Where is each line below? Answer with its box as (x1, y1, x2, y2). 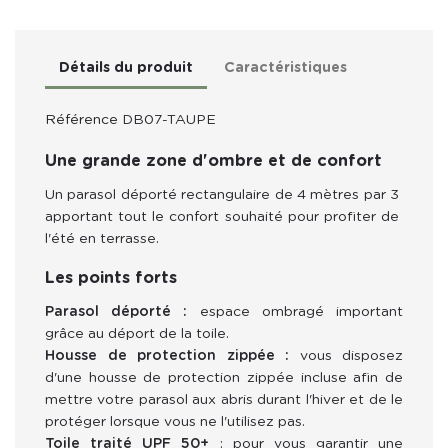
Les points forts (45, 269, 177, 286)
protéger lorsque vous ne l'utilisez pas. (45, 414, 305, 429)
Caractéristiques (224, 60, 348, 75)
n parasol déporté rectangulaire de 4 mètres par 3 (55, 187, 403, 202)
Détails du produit (59, 60, 193, 75)
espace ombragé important (199, 304, 404, 319)
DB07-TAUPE (122, 112, 216, 127)
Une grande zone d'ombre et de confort (45, 152, 382, 169)
